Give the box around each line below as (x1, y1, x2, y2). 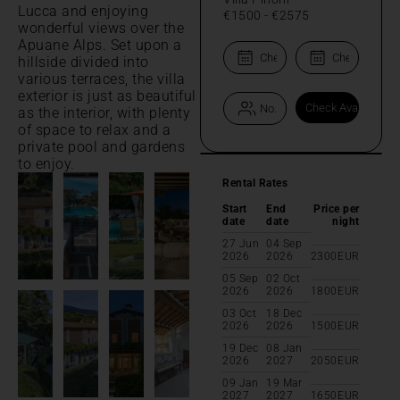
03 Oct (222, 306, 256, 320)
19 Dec (222, 341, 258, 354)
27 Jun (222, 237, 259, 250)
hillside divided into (18, 53, 149, 71)
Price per (313, 202, 360, 215)
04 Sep (266, 237, 303, 250)
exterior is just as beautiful (18, 87, 196, 104)
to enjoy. (18, 154, 75, 172)
